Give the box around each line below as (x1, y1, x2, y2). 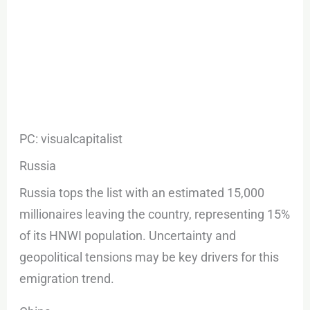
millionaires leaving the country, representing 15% (19, 206, 291, 221)
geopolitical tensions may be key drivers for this (19, 249, 280, 264)
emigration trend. (19, 271, 115, 286)
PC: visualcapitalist (19, 131, 123, 146)
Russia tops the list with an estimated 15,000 (19, 185, 265, 200)
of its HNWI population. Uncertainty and (19, 228, 237, 243)
